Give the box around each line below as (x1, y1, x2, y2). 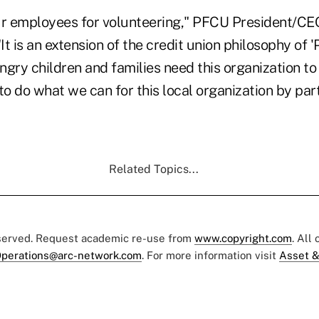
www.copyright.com (194, 231, 292, 244)
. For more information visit (142, 249, 279, 261)
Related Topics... (109, 162, 199, 176)
